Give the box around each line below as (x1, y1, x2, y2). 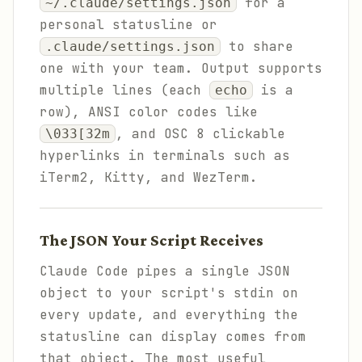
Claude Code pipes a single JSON (40, 263, 290, 280)
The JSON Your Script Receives (40, 232, 263, 249)
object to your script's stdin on (40, 284, 298, 301)
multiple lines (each (40, 82, 209, 99)
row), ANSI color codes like (40, 103, 258, 120)
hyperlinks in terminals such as (40, 147, 290, 164)
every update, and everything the (40, 306, 298, 323)
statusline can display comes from (40, 328, 306, 345)
